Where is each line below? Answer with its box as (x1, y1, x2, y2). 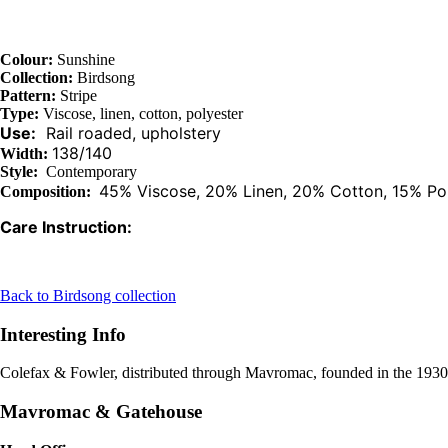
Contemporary (38, 162, 137, 180)
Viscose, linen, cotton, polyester (39, 104, 243, 122)
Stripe (56, 86, 97, 104)
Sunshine (53, 50, 115, 68)
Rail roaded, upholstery (46, 122, 221, 143)
